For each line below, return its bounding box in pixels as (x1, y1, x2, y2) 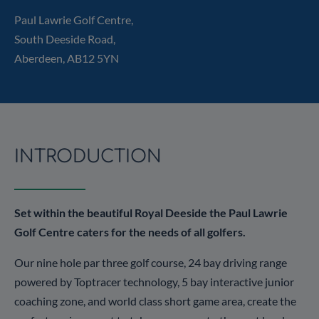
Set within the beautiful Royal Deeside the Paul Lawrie (14, 206, 288, 219)
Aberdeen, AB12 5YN (14, 51, 119, 65)
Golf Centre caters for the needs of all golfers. (14, 225, 246, 239)
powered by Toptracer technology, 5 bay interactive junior (14, 275, 294, 288)
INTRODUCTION (14, 147, 162, 167)
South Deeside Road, (14, 32, 115, 46)
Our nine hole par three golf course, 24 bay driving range (14, 256, 287, 269)
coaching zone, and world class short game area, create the (14, 294, 296, 308)
